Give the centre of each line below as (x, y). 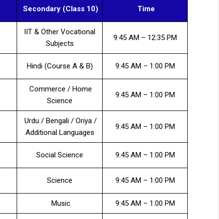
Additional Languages (60, 133)
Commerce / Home (60, 89)
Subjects (60, 44)
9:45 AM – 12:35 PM (145, 38)
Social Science (60, 155)
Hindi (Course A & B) (60, 66)
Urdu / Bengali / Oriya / (60, 121)
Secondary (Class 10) (60, 9)
